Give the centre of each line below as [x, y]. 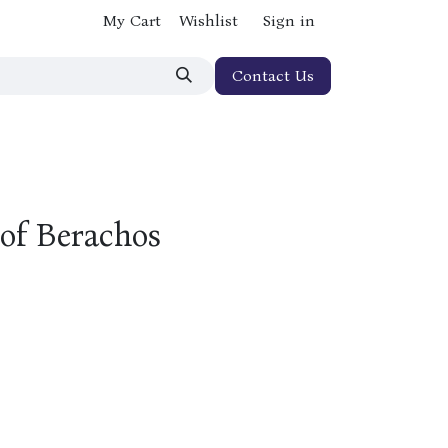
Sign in [289, 20]
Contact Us [273, 75]
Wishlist [208, 20]
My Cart [132, 20]
